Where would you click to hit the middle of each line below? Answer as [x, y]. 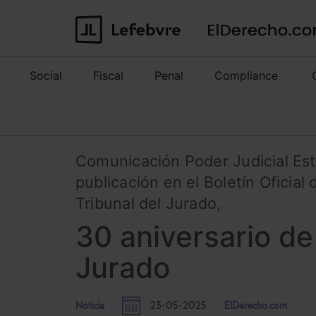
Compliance [246, 75]
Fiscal [108, 75]
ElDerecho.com [256, 307]
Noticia [90, 307]
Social [46, 75]
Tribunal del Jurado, [148, 203]
